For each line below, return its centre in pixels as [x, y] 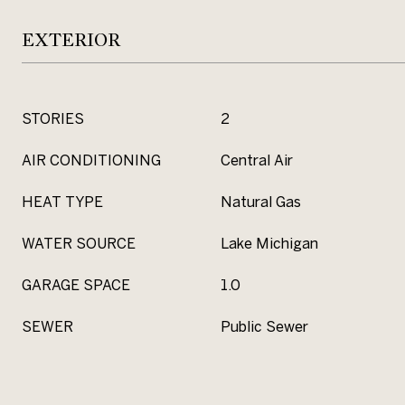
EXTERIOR [71, 40]
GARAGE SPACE [76, 285]
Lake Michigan [269, 243]
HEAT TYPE [62, 202]
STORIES [53, 118]
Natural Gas [261, 202]
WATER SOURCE [79, 243]
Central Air [257, 160]
